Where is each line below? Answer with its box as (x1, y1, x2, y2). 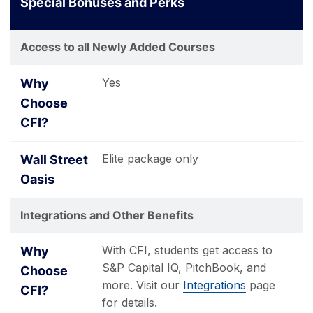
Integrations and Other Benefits (20, 208, 194, 222)
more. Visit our (102, 278, 183, 292)
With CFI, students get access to (102, 243, 272, 257)
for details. (102, 296, 157, 310)
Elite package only (102, 152, 198, 166)
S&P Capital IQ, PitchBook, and (102, 261, 266, 275)
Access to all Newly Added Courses (20, 40, 215, 54)
